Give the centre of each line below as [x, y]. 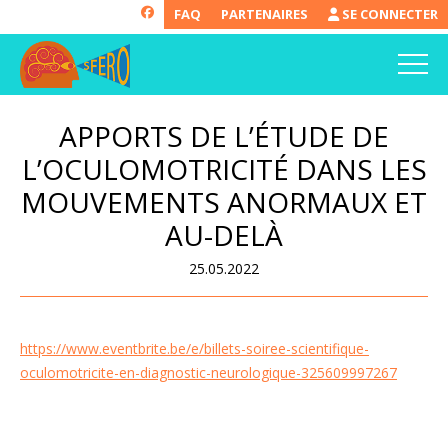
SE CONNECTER [388, 14]
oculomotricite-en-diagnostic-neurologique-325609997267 [208, 372]
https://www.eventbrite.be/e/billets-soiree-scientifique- [194, 348]
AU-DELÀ [224, 234]
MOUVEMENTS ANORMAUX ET [224, 201]
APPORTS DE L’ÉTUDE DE [224, 135]
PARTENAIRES [264, 14]
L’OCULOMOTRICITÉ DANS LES [224, 168]
